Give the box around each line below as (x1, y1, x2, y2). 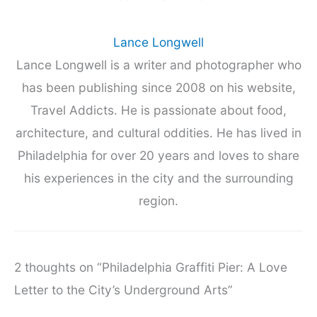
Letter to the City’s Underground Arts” (14, 282, 233, 298)
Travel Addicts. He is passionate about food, (30, 103, 287, 118)
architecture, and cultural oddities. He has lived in (16, 125, 301, 141)
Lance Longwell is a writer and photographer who (16, 57, 301, 73)
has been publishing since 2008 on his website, (21, 80, 296, 96)
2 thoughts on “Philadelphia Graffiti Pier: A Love (14, 260, 287, 275)
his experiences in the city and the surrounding (23, 171, 294, 186)
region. (139, 193, 178, 209)
